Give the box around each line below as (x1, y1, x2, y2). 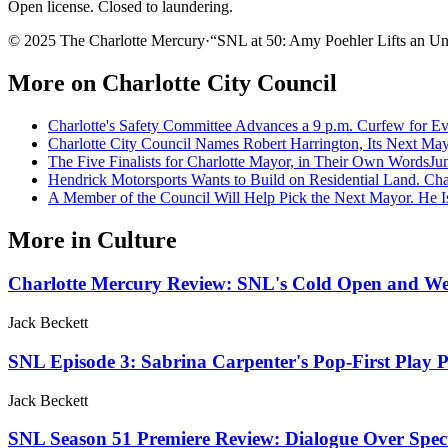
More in (8, 226, 97, 253)
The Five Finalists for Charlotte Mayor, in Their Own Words (48, 152, 429, 170)
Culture (97, 226, 177, 253)
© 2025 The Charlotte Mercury (8, 31, 205, 49)
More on (8, 69, 102, 96)
